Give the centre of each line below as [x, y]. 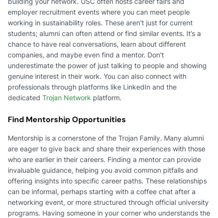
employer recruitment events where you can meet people [99, 12]
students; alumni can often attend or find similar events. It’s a [104, 33]
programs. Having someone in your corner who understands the [109, 213]
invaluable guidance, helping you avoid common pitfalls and [103, 170]
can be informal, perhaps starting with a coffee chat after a [102, 191]
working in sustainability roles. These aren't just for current [100, 22]
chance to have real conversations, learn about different [97, 44]
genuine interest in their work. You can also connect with [97, 76]
